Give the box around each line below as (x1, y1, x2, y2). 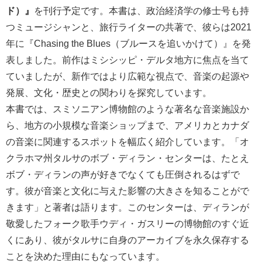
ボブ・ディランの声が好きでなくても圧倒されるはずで (6, 170, 240, 180)
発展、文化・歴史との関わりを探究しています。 (6, 88, 212, 98)
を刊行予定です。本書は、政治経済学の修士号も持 (34, 6, 249, 16)
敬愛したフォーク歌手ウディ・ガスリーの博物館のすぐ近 (6, 219, 249, 229)
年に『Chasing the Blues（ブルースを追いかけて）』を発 (6, 39, 251, 49)
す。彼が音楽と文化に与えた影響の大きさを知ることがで (6, 186, 249, 196)
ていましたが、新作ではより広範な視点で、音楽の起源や (6, 71, 249, 81)
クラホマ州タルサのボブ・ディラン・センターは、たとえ (6, 153, 249, 163)
